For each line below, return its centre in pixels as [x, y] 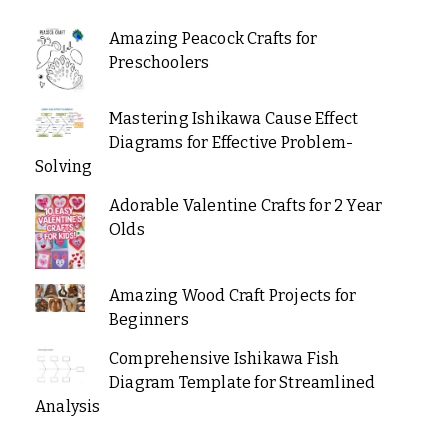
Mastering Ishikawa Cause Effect [233, 118]
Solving [64, 166]
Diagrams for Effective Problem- [231, 142]
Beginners [148, 319]
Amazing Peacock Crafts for [213, 38]
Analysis [68, 406]
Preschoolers [159, 62]
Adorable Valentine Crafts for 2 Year [245, 205]
